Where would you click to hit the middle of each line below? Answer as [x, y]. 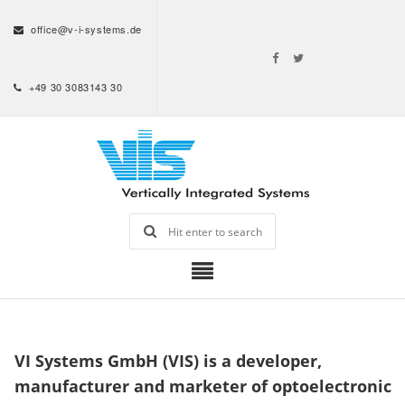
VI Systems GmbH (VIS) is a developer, [168, 361]
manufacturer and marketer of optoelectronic [202, 386]
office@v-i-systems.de [86, 29]
